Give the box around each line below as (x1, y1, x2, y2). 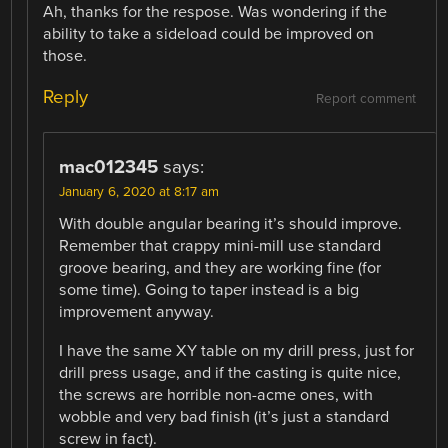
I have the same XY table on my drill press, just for (59, 340, 415, 361)
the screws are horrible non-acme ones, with (59, 384, 374, 405)
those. (43, 46, 88, 67)
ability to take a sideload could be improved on (43, 24, 375, 45)
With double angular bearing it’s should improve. (59, 214, 403, 235)
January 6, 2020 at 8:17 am (59, 184, 220, 201)
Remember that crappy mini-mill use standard (59, 236, 382, 257)
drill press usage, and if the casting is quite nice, (59, 362, 402, 383)
